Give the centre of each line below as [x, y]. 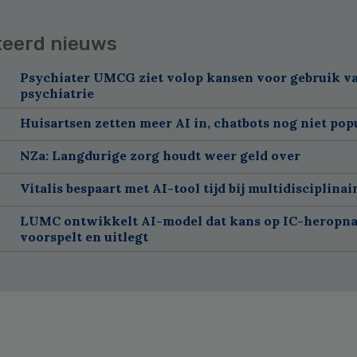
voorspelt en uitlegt [84, 236]
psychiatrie [57, 93]
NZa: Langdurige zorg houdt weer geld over [160, 155]
